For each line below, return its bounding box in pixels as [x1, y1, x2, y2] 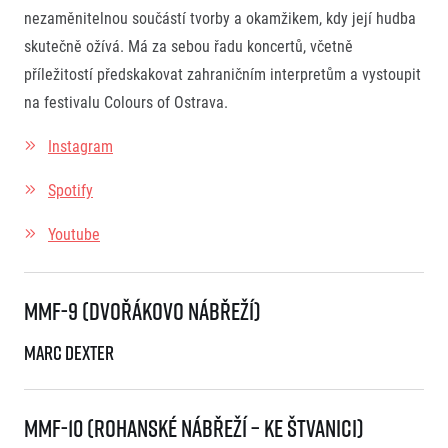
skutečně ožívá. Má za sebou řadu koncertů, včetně [24, 35, 353, 57]
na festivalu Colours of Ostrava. [24, 91, 232, 113]
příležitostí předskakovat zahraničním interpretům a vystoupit [24, 63, 421, 85]
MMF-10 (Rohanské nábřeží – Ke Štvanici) [24, 412, 368, 445]
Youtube [48, 223, 100, 245]
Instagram [48, 135, 113, 157]
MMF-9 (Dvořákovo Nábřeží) [24, 295, 265, 328]
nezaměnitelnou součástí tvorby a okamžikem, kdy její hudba [24, 7, 416, 29]
